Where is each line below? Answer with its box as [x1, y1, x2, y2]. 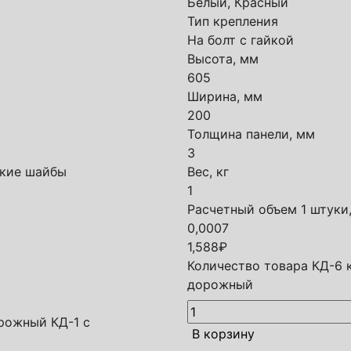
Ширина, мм [187, 89, 262, 104]
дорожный [187, 277, 253, 292]
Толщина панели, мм [187, 126, 315, 142]
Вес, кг [187, 164, 229, 179]
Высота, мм [187, 51, 259, 67]
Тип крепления [187, 13, 278, 29]
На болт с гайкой [187, 32, 294, 48]
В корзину [192, 326, 255, 342]
